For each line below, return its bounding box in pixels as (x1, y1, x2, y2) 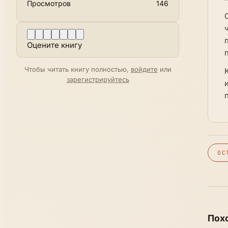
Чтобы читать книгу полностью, (24, 65, 131, 73)
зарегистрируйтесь (66, 75, 129, 83)
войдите (130, 65, 158, 73)
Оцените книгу (27, 40, 82, 50)
